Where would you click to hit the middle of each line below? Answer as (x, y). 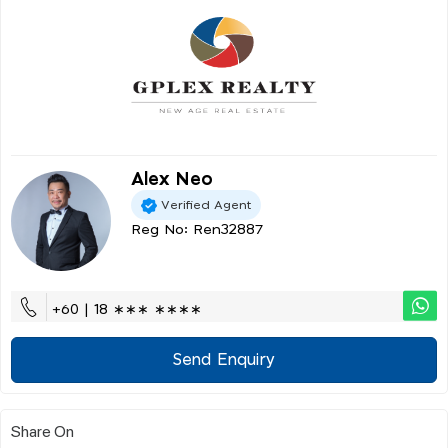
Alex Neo (172, 180)
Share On (42, 431)
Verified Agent (206, 204)
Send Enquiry (224, 360)
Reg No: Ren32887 (197, 230)
